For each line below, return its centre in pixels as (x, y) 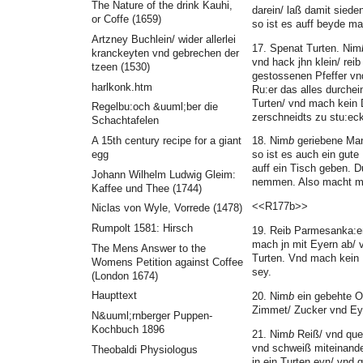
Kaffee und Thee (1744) (146, 188)
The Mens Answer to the (148, 248)
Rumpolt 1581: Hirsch (142, 228)
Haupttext (114, 296)
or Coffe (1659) (126, 19)
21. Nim (270, 334)
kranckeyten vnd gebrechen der (165, 53)
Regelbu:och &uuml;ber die (154, 107)
